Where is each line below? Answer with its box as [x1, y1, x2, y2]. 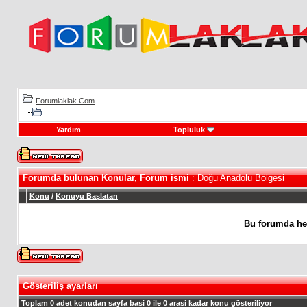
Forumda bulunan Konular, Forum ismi [23, 173, 189, 183]
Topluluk [173, 125, 205, 134]
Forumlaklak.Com [36, 97, 95, 105]
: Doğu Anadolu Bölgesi [189, 173, 284, 183]
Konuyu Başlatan [56, 192, 118, 200]
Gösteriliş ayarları [23, 281, 98, 291]
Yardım [56, 125, 81, 134]
